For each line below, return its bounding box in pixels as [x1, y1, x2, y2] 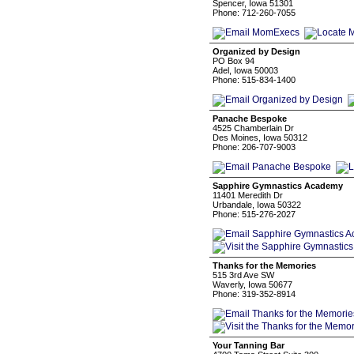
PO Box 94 [213, 56, 254, 66]
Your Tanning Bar [213, 341, 284, 350]
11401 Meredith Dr [213, 190, 283, 200]
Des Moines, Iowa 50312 [213, 133, 307, 142]
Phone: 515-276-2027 [213, 209, 296, 219]
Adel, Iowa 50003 [213, 66, 278, 75]
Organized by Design [213, 47, 300, 56]
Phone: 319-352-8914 [213, 289, 296, 299]
